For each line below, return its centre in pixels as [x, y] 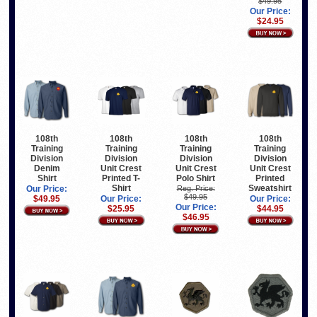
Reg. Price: [196, 189]
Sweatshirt [270, 189]
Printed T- [121, 179]
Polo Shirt [196, 179]
